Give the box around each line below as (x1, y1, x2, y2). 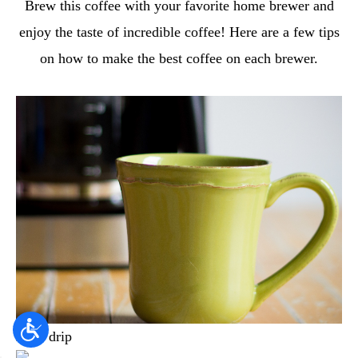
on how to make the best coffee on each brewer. (40, 50, 318, 66)
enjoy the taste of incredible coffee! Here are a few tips (18, 23, 340, 40)
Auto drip (16, 328, 72, 345)
